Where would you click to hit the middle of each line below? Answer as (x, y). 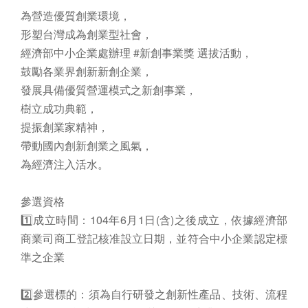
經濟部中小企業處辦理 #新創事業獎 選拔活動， (136, 53)
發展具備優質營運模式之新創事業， (109, 90)
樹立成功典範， (59, 108)
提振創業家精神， (65, 127)
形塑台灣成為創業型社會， (87, 34)
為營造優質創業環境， (76, 15)
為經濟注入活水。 (65, 164)
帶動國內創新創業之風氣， (87, 145)
